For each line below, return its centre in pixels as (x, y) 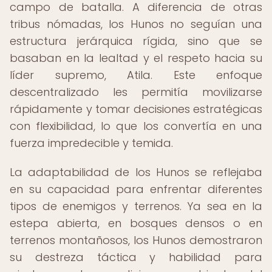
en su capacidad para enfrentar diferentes (136, 189)
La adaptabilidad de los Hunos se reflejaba (136, 172)
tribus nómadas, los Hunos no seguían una (136, 24)
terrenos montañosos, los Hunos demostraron (136, 240)
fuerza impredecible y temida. (91, 143)
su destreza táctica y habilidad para (136, 257)
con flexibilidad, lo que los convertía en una (136, 126)
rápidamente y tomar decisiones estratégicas (136, 109)
